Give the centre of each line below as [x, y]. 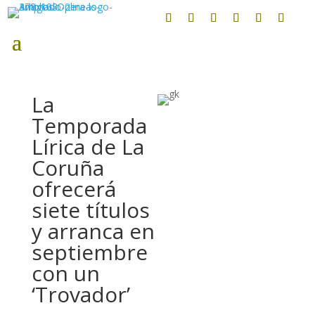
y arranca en [93, 231]
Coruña [67, 168]
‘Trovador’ [81, 294]
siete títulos [90, 210]
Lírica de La [88, 147]
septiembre [89, 252]
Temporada [89, 126]
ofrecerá [73, 189]
